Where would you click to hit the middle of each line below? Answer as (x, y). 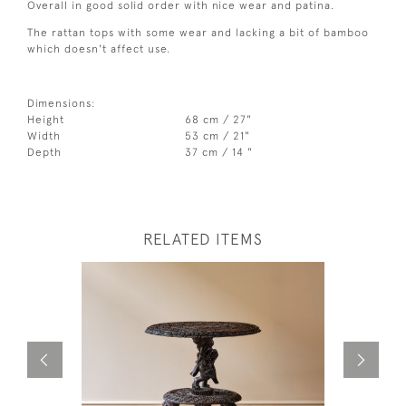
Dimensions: (62, 103)
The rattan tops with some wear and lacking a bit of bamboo (198, 32)
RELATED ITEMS (203, 239)
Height (46, 119)
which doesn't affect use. (99, 48)
